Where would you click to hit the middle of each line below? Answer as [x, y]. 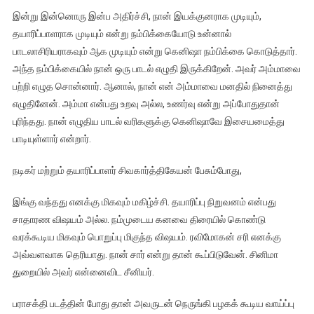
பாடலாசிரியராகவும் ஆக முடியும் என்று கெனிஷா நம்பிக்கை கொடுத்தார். [155, 52]
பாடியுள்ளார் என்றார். [52, 139]
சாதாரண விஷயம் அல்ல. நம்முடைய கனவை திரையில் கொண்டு [139, 220]
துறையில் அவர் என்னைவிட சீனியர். [83, 272]
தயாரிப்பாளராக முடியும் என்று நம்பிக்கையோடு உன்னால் [122, 34]
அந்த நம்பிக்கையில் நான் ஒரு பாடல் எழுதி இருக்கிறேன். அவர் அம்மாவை [156, 69]
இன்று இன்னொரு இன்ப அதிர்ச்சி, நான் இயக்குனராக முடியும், [137, 16]
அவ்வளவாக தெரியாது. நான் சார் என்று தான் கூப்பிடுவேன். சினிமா [145, 255]
